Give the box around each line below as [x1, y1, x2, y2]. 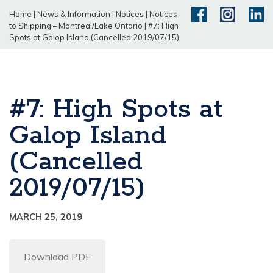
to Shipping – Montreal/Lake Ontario [9, 21, 143, 31]
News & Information [37, 9, 110, 19]
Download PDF [24, 250, 91, 263]
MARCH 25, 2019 [9, 211, 82, 223]
